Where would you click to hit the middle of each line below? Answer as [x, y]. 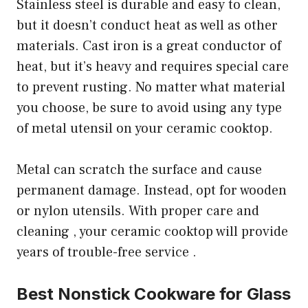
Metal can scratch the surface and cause [139, 170]
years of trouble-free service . [107, 253]
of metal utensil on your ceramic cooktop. [145, 129]
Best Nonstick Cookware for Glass [154, 294]
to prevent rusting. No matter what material [151, 88]
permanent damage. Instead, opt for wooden [152, 191]
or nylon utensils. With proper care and [138, 211]
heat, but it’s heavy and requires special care [153, 67]
